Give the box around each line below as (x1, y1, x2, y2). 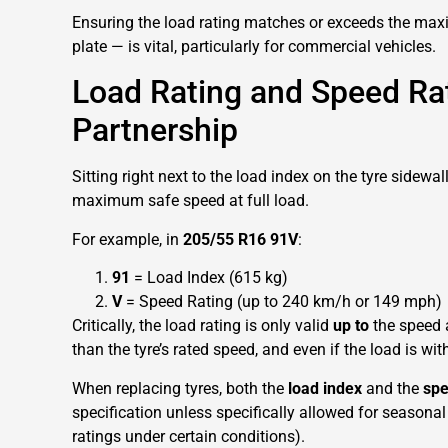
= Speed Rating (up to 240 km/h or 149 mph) (122, 292, 442, 312)
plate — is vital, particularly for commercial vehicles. (72, 37, 436, 57)
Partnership (72, 111, 238, 150)
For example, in (72, 229, 183, 249)
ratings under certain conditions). (72, 426, 305, 446)
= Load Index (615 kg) (130, 268, 288, 288)
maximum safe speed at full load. (72, 191, 309, 211)
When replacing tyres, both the (72, 378, 288, 398)
